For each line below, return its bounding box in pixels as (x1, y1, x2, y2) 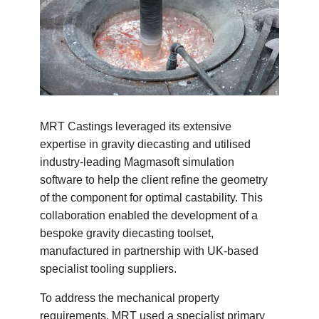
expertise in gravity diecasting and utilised (40, 138, 251, 151)
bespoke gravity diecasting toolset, (40, 227, 214, 240)
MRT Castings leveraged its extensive (40, 120, 232, 133)
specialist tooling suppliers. (40, 263, 177, 276)
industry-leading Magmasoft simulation (40, 156, 235, 169)
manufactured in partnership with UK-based (40, 245, 259, 258)
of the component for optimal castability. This (40, 192, 263, 204)
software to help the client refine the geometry (40, 174, 268, 187)
